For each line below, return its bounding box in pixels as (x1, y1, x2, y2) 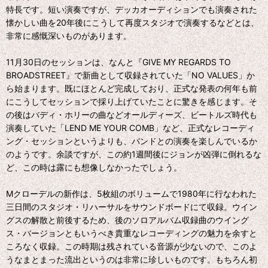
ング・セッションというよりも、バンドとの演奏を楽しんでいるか (6, 135, 257, 146)
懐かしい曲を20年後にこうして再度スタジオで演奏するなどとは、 (6, 17, 259, 28)
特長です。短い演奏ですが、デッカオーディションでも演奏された (6, 4, 257, 14)
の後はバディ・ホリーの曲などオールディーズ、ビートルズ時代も (6, 109, 257, 120)
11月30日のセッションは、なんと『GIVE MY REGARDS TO (6, 56, 231, 67)
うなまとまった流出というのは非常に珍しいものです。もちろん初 (6, 254, 257, 264)
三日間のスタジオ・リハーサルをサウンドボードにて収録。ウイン (6, 201, 257, 212)
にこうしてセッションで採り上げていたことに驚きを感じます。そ (6, 96, 257, 106)
